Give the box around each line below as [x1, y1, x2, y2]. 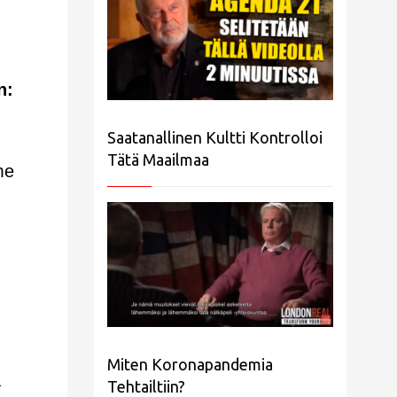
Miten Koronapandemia [107, 354, 273, 373]
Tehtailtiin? [107, 377, 185, 395]
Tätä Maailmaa [107, 151, 209, 169]
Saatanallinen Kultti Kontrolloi [107, 128, 323, 147]
